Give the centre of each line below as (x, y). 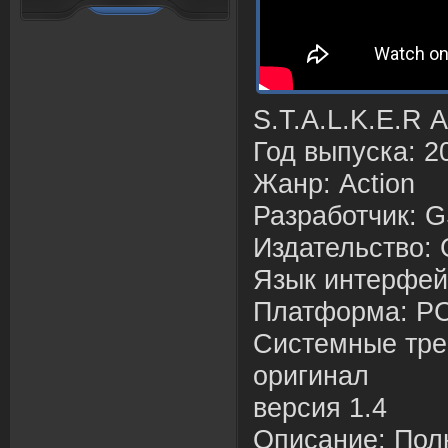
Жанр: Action (334, 184)
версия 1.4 (320, 408)
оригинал (311, 376)
